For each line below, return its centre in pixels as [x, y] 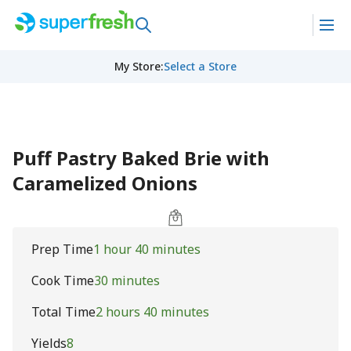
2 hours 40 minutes [152, 312]
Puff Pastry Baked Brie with [141, 158]
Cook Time [63, 280]
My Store [137, 66]
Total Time [63, 312]
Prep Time [62, 249]
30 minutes [127, 280]
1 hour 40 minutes [147, 249]
